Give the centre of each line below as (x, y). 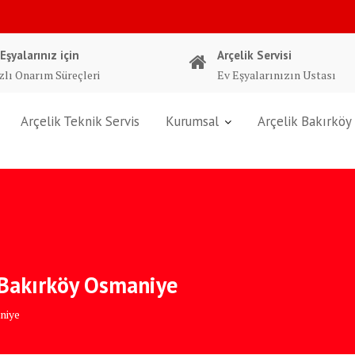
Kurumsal (192, 121)
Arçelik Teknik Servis (80, 121)
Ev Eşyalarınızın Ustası (277, 75)
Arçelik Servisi (254, 55)
